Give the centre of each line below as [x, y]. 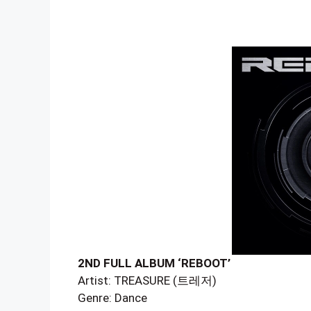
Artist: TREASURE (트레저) [147, 280]
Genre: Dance [112, 298]
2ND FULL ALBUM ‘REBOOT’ [154, 263]
